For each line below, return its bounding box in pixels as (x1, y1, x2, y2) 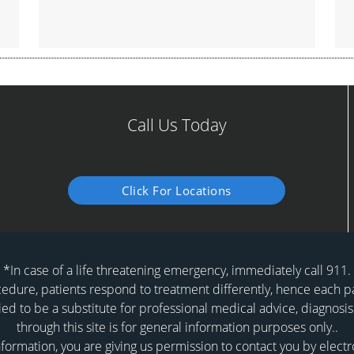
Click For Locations (122, 182, 232, 198)
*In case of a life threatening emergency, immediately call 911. (3, 261, 351, 279)
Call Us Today (126, 113, 227, 136)
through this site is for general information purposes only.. (16, 318, 338, 336)
